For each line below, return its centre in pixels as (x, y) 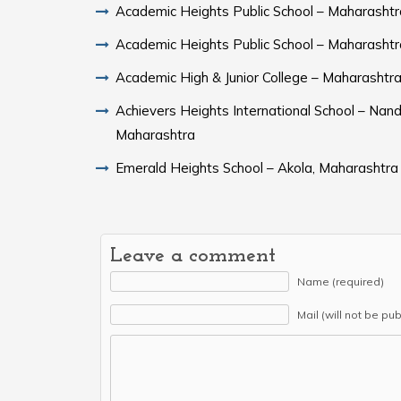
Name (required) (341, 281)
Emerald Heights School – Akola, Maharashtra (257, 167)
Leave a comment (193, 256)
